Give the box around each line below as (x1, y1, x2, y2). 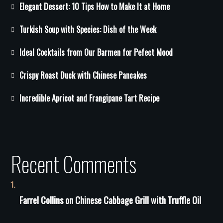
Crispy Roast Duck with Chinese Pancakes (19, 69, 147, 82)
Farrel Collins (19, 194, 63, 207)
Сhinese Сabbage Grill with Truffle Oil (75, 194, 201, 207)
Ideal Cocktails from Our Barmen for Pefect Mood (19, 46, 173, 59)
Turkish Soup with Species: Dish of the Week (19, 23, 157, 36)
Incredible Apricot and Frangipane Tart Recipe (19, 92, 160, 105)
